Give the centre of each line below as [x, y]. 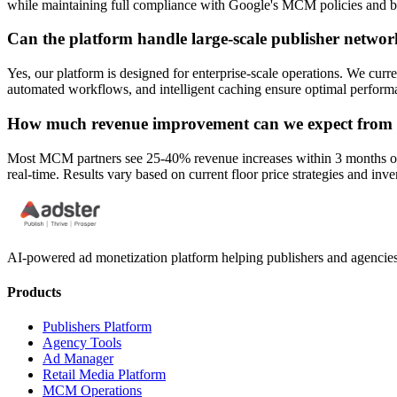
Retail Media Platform [104, 375]
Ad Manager [78, 359]
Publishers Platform [97, 327]
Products [34, 292]
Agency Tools [82, 343]
